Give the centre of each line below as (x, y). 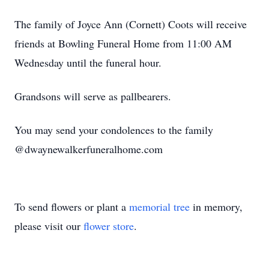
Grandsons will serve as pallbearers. (93, 96)
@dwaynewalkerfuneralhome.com (89, 149)
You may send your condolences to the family (114, 130)
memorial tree (159, 207)
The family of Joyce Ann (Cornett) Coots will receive (131, 24)
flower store (109, 226)
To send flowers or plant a (72, 207)
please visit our (49, 226)
